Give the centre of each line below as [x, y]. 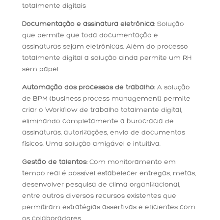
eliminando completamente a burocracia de [98, 122]
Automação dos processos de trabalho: [88, 88]
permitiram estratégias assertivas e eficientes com [109, 208]
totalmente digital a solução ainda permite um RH [107, 58]
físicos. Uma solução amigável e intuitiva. [91, 144]
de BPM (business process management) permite [106, 99]
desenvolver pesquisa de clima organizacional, [101, 185]
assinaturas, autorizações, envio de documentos [103, 133]
